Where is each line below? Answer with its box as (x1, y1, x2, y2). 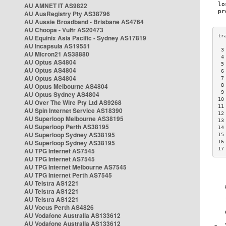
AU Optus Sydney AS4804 (24, 90, 99, 99)
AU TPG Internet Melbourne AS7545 (24, 162, 127, 172)
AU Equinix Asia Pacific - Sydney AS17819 (24, 33, 146, 42)
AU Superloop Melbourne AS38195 (24, 114, 124, 123)
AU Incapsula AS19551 (24, 41, 90, 50)
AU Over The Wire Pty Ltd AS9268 (24, 98, 122, 107)
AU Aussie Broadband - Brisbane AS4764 (24, 17, 144, 26)
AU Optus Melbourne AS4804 (24, 82, 108, 91)
